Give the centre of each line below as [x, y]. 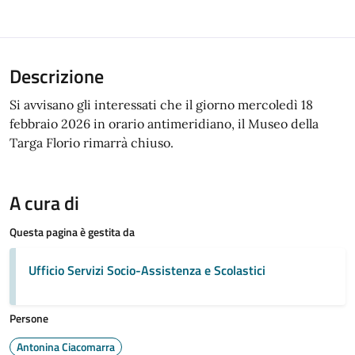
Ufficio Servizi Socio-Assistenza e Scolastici [147, 270]
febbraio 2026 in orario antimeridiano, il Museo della [164, 123]
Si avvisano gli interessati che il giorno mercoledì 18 [161, 104]
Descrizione [57, 76]
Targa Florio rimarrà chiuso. [92, 142]
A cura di [44, 202]
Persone [29, 318]
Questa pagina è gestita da [72, 231]
